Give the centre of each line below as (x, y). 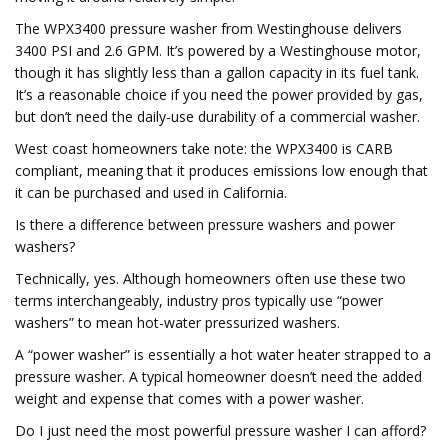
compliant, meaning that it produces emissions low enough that (221, 170)
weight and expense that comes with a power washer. (189, 398)
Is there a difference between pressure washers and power (205, 224)
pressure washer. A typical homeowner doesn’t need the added (218, 376)
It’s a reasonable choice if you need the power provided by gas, (219, 94)
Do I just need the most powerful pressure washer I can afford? (220, 430)
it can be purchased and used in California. (151, 192)
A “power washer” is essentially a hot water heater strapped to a (223, 354)
